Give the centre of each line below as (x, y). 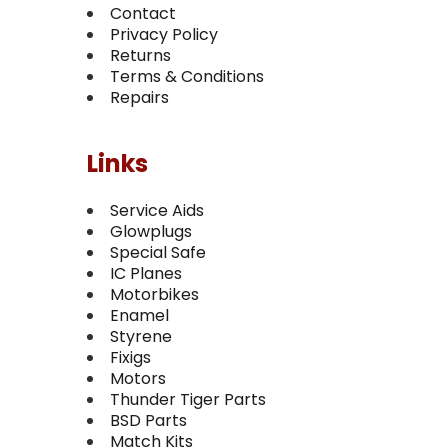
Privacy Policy (164, 34)
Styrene (141, 336)
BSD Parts (148, 420)
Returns (140, 55)
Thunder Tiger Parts (188, 399)
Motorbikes (154, 294)
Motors (138, 378)
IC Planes (146, 273)
